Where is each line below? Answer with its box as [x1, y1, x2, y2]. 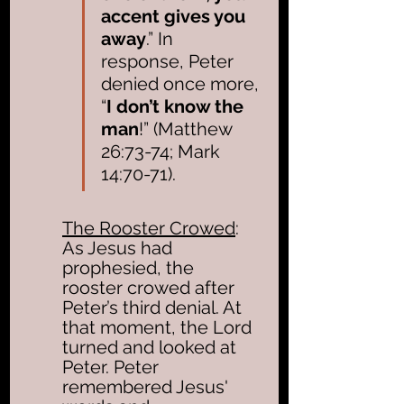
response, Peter [101, 50, 238, 72]
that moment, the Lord [62, 316, 256, 338]
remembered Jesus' [62, 375, 233, 398]
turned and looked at [62, 335, 241, 358]
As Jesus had [62, 236, 177, 259]
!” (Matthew [139, 117, 236, 140]
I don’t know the [106, 95, 248, 117]
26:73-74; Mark [101, 140, 225, 162]
